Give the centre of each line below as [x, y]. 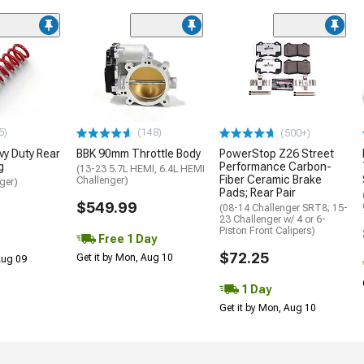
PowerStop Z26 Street [277, 154]
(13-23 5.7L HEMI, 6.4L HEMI [141, 169]
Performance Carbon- [275, 167]
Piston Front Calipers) [267, 231]
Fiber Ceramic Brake [271, 180]
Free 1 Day [126, 239]
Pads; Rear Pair [258, 193]
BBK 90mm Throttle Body [139, 154]
